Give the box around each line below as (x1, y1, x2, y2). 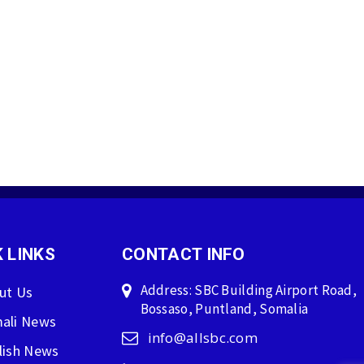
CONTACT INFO (122, 245, 245, 265)
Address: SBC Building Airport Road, (140, 281, 357, 300)
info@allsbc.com (147, 328, 258, 348)
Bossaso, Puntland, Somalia (140, 300, 309, 318)
